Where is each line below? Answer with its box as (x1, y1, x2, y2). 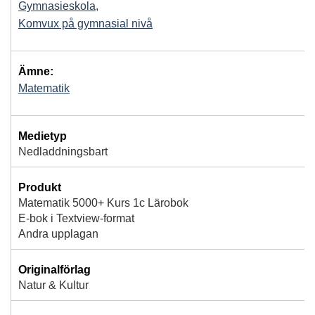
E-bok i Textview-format (18, 212, 134, 225)
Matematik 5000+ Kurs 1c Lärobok (18, 197, 188, 210)
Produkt (18, 181, 61, 194)
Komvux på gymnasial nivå (18, 18, 153, 30)
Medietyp (18, 130, 67, 143)
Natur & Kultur (18, 279, 89, 292)
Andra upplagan (18, 228, 98, 240)
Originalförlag (18, 264, 91, 276)
